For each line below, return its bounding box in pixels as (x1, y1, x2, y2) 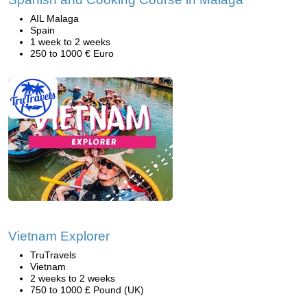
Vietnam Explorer (8, 229, 110, 243)
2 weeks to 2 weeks (30, 273, 115, 284)
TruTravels (30, 249, 76, 260)
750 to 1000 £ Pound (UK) (30, 284, 144, 295)
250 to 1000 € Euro (30, 48, 114, 59)
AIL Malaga (30, 13, 79, 24)
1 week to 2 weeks (30, 36, 110, 47)
